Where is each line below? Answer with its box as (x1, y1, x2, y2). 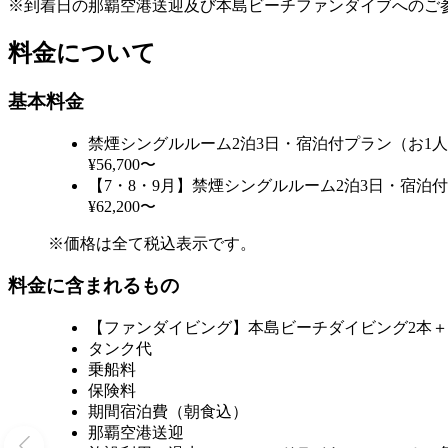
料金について (8, 40, 156, 67)
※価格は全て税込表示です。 (48, 234, 256, 252)
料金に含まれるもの (8, 275, 179, 297)
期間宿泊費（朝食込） (88, 403, 248, 421)
